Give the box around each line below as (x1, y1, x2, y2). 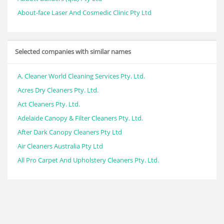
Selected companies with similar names (15, 47, 131, 56)
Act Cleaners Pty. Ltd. (17, 99, 80, 108)
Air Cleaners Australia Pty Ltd (17, 141, 103, 150)
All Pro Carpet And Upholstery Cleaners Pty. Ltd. (17, 155, 159, 164)
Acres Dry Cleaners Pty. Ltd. (17, 85, 98, 94)
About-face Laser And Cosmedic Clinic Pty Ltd (17, 8, 151, 17)
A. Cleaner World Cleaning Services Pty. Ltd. (17, 71, 145, 80)
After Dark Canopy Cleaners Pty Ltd (17, 127, 122, 136)
